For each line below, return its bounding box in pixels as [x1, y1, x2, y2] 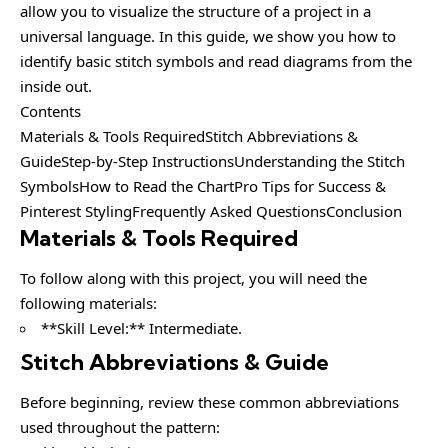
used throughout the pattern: [20, 416, 220, 437]
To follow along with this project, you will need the [20, 267, 367, 288]
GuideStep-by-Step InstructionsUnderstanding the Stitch [20, 151, 405, 171]
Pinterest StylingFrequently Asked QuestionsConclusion [20, 201, 402, 221]
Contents [20, 101, 81, 121]
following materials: [20, 292, 157, 313]
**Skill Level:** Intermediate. [41, 317, 242, 338]
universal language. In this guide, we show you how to [20, 26, 396, 46]
